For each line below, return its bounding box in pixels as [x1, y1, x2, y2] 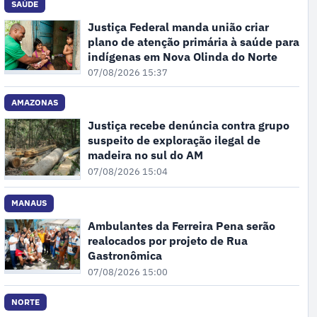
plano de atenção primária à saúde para [87, 33, 299, 50]
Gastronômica [87, 248, 162, 264]
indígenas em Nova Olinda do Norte [87, 48, 277, 64]
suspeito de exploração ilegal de [87, 132, 260, 149]
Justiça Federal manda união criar [87, 18, 269, 35]
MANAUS [11, 197, 47, 209]
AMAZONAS [11, 97, 59, 108]
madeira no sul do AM [87, 147, 203, 163]
